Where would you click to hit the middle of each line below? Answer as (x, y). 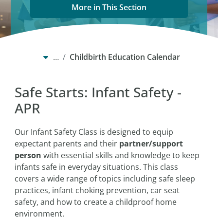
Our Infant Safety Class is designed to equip (94, 132)
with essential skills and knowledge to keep (120, 155)
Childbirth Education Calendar (125, 57)
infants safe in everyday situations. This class (96, 167)
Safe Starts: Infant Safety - (98, 92)
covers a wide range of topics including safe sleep (105, 179)
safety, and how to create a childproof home (96, 202)
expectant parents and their (67, 144)
